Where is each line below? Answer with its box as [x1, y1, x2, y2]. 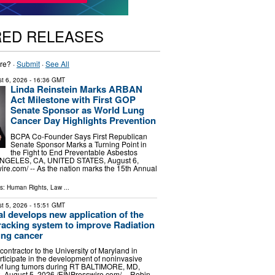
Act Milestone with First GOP [10, 93, 136, 106]
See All [45, 58, 69, 69]
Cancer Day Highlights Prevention [10, 114, 156, 127]
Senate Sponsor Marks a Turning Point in [10, 138, 147, 149]
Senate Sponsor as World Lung [10, 103, 144, 117]
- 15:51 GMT [27, 200, 65, 209]
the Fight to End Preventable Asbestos [10, 146, 137, 157]
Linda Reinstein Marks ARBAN [10, 82, 142, 96]
